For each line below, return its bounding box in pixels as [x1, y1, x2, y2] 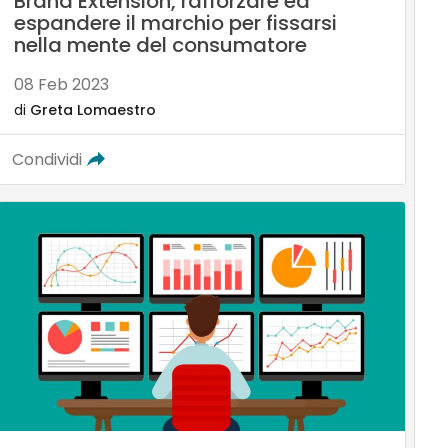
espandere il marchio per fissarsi [13, 8, 337, 37]
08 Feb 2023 [13, 72, 109, 96]
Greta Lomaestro [29, 99, 156, 120]
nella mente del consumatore [13, 30, 307, 59]
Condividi [11, 147, 82, 171]
